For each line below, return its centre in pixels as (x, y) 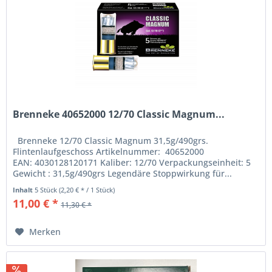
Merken (45, 232)
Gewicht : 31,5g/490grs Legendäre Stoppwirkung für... (123, 174)
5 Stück (47, 190)
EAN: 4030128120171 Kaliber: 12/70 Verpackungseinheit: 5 (132, 163)
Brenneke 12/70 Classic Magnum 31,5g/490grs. (111, 141)
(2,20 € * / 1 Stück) (87, 190)
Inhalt (24, 190)
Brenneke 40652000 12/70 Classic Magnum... (119, 114)
